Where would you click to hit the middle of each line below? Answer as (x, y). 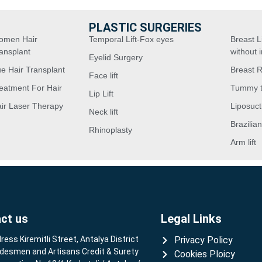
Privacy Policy (203, 240)
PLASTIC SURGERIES (146, 28)
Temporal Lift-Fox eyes (132, 39)
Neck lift (104, 112)
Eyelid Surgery (116, 58)
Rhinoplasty (111, 130)
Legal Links (192, 219)
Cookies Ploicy (204, 254)
